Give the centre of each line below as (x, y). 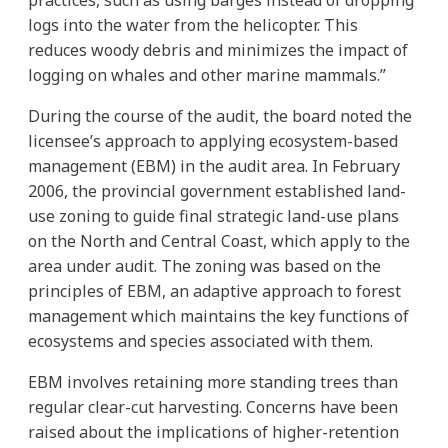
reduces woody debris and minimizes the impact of (218, 49)
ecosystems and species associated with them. (200, 340)
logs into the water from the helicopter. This (193, 24)
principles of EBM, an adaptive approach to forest (214, 290)
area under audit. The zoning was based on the (204, 265)
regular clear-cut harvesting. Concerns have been (213, 406)
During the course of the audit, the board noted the (220, 115)
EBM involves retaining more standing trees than (213, 381)
